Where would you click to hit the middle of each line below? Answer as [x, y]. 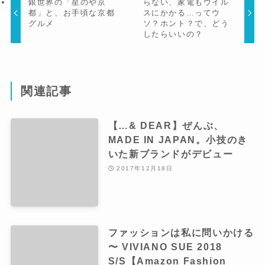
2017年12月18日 [145, 168]
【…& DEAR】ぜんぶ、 [166, 126]
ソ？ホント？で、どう [186, 23]
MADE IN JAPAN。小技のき [178, 140]
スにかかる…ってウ [182, 12]
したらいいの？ [173, 34]
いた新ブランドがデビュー [171, 154]
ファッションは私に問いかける [181, 232]
